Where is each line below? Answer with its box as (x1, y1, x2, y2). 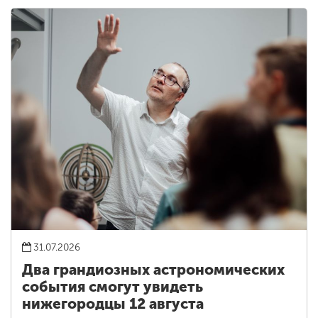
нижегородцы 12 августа (22, 295, 204, 313)
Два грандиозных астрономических (22, 261, 285, 279)
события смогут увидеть (22, 278, 203, 296)
